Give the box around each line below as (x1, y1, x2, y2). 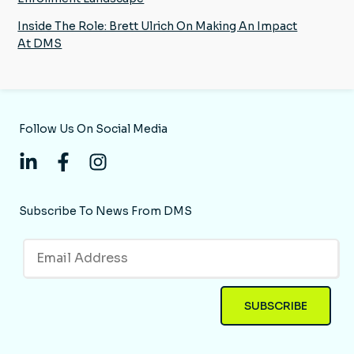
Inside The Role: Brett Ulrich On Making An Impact (17, 18, 298, 33)
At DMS (17, 36, 62, 51)
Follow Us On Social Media (19, 121, 168, 136)
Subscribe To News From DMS (19, 203, 192, 218)
